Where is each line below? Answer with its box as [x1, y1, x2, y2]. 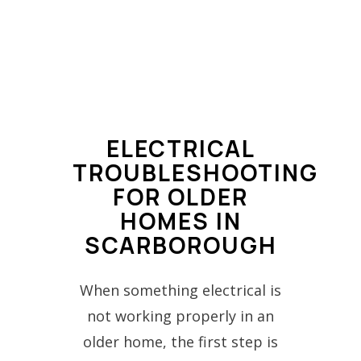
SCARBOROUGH [84, 229, 277, 260]
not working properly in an [87, 305, 274, 326]
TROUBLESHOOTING [72, 156, 318, 188]
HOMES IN [119, 205, 242, 236]
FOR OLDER [113, 180, 248, 212]
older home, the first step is [83, 331, 278, 351]
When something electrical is [80, 280, 281, 300]
